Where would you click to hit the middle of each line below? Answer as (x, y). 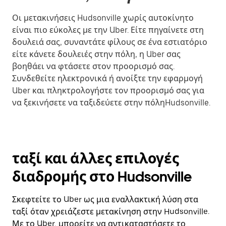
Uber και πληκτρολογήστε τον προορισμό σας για (108, 91)
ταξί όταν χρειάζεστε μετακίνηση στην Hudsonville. (111, 212)
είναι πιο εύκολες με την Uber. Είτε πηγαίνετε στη (108, 30)
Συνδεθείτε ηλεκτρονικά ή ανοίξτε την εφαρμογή (107, 78)
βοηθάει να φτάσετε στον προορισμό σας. (93, 66)
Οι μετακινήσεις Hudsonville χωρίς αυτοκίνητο (103, 18)
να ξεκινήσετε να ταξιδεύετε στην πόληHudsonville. (111, 103)
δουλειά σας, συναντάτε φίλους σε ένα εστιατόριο (110, 42)
